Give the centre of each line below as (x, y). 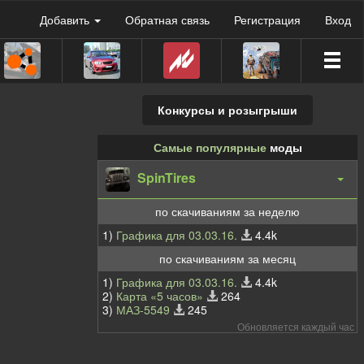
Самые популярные (210, 147)
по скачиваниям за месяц (227, 258)
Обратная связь (167, 19)
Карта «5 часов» (160, 295)
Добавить (66, 19)
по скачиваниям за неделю (227, 211)
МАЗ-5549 (143, 309)
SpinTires (165, 177)
